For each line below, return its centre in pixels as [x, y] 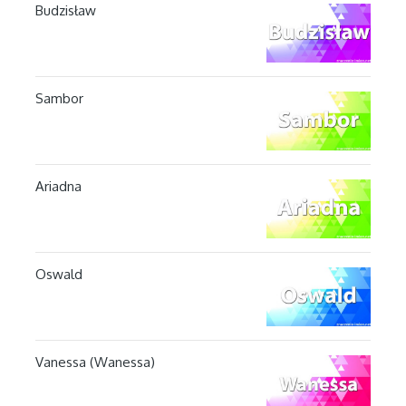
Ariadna [58, 186]
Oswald [58, 274]
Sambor [59, 98]
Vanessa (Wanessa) [95, 362]
